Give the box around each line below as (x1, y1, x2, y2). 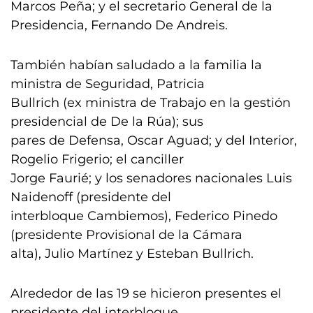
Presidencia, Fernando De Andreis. (10, 17, 228, 33)
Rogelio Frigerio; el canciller (10, 152, 184, 167)
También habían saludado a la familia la (10, 57, 262, 73)
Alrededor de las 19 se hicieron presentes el (10, 286, 282, 301)
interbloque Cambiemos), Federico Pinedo (10, 208, 277, 224)
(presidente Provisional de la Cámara (10, 227, 242, 242)
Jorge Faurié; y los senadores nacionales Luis (10, 170, 292, 186)
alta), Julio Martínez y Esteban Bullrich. (10, 246, 254, 261)
